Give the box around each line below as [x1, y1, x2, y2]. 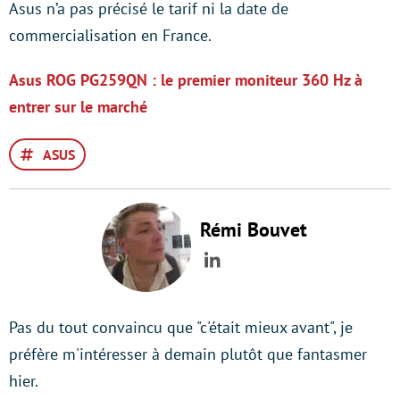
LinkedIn [212, 260, 285, 286]
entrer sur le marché [9, 96, 147, 117]
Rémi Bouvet [200, 217, 307, 242]
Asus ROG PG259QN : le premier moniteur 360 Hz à [9, 70, 362, 90]
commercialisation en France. [9, 25, 212, 46]
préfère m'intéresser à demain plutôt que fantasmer [9, 344, 367, 364]
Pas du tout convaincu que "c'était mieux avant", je [9, 317, 353, 337]
